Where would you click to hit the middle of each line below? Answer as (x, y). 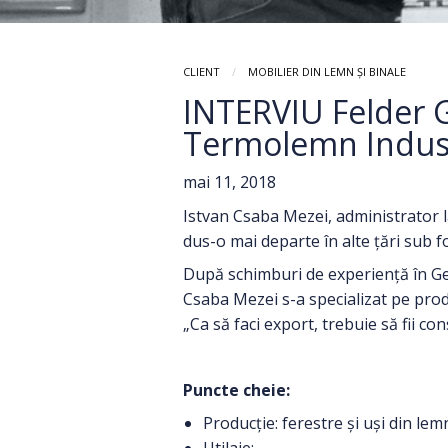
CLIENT (201, 71)
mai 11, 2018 (229, 181)
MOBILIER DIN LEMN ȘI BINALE (327, 71)
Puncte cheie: (236, 389)
